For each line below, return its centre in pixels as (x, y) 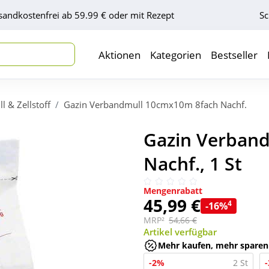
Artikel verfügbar (180, 232)
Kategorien (176, 55)
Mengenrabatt (173, 191)
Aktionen (119, 55)
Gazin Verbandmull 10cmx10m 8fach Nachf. (155, 104)
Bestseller (234, 55)
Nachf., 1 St (193, 163)
